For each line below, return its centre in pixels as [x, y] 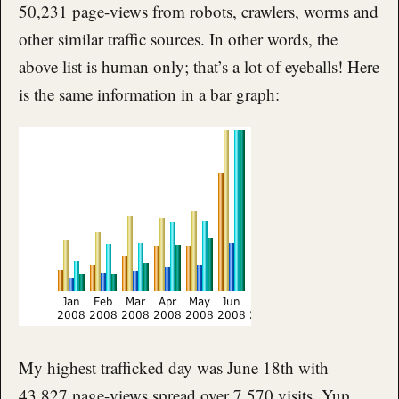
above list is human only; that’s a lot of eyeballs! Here [199, 66]
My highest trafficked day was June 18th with [174, 368]
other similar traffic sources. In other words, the [178, 38]
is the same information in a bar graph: [149, 94]
